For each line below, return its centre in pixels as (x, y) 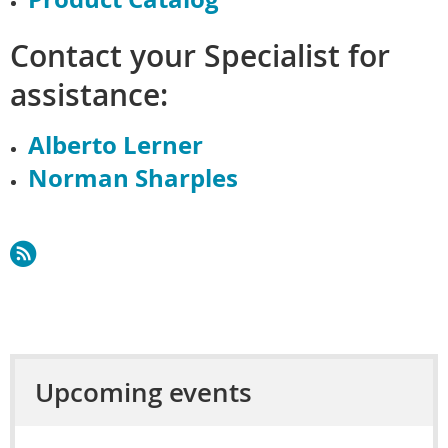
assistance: (89, 94)
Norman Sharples (133, 177)
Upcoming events (143, 392)
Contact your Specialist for (200, 55)
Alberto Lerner (115, 144)
